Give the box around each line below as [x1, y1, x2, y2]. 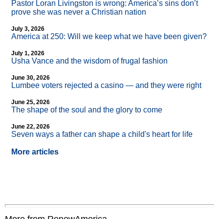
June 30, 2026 [11, 74, 50, 82]
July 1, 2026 [11, 50, 44, 57]
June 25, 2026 [11, 99, 50, 106]
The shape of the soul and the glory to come [11, 106, 162, 114]
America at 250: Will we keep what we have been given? [11, 32, 207, 41]
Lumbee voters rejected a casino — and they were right [11, 81, 201, 90]
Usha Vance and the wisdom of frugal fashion [11, 57, 168, 66]
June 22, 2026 [11, 123, 50, 131]
